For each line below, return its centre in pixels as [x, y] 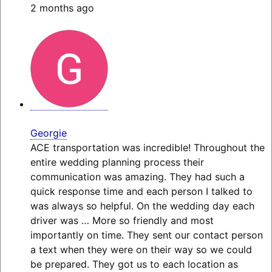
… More [98, 221]
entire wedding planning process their [117, 162]
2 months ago [62, 8]
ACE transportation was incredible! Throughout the [147, 148]
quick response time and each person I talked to [141, 192]
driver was [54, 221]
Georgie [48, 133]
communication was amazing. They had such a [137, 177]
